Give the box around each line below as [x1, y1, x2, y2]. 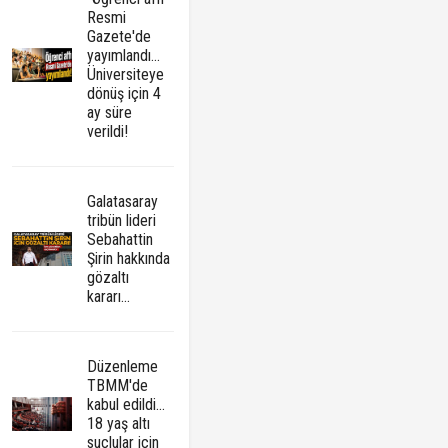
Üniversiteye [87, 65, 165, 85]
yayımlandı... [87, 46, 161, 66]
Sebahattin [87, 230, 154, 250]
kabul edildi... [87, 395, 166, 415]
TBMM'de [87, 376, 149, 396]
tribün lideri [87, 211, 157, 231]
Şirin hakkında [87, 249, 171, 269]
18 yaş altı [87, 414, 151, 434]
